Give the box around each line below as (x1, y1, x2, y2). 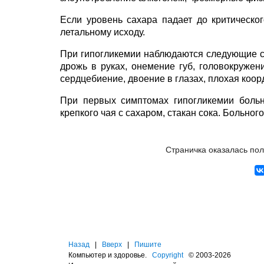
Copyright (152, 250, 183, 259)
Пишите (134, 240, 161, 249)
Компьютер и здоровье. (68, 250, 152, 259)
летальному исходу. (60, 27, 145, 37)
